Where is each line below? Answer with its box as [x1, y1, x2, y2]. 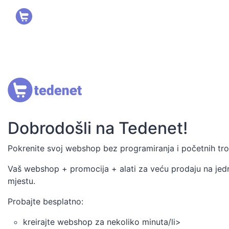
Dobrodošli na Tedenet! [8, 118, 188, 138]
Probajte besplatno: [8, 196, 83, 207]
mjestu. [8, 176, 35, 186]
